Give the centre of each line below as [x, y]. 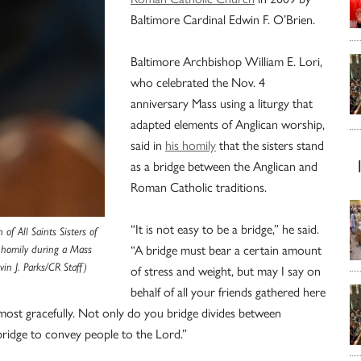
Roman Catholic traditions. [199, 187]
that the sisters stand [270, 145]
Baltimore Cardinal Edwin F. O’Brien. [223, 19]
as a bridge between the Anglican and [224, 166]
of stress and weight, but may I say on [226, 271]
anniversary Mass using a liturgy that [222, 103]
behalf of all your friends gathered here [228, 292]
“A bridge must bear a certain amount [226, 250]
